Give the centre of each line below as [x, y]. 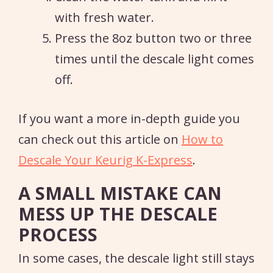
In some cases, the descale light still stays [136, 258]
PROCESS [58, 234]
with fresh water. [105, 17]
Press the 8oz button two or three [153, 38]
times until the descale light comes [154, 58]
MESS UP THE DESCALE [118, 213]
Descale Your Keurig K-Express [105, 160]
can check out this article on [100, 139]
